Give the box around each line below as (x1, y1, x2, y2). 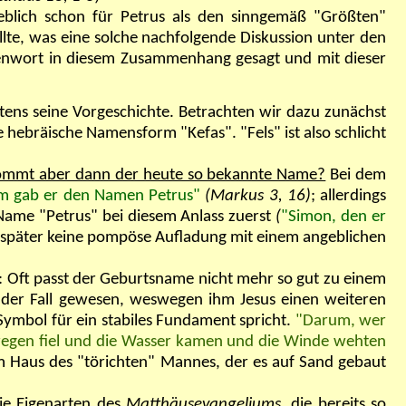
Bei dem (325, 166, 387, 184)
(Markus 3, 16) (205, 187, 311, 205)
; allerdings (310, 187, 387, 205)
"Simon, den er (281, 208, 387, 226)
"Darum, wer (295, 312, 387, 330)
